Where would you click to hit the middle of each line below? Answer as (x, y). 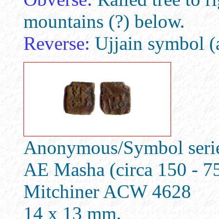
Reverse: (57, 43)
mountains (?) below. (104, 21)
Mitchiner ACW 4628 (107, 191)
